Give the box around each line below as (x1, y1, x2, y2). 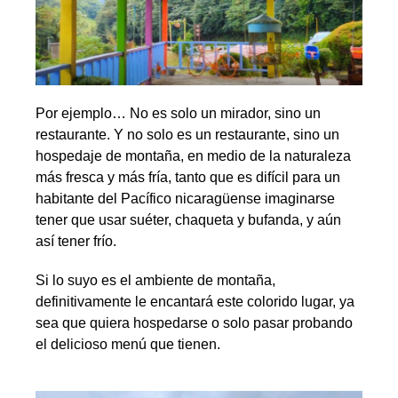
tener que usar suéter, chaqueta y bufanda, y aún (36, 211, 341, 227)
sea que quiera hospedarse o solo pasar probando (36, 314, 353, 330)
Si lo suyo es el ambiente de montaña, (36, 272, 275, 288)
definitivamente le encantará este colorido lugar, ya (36, 293, 354, 309)
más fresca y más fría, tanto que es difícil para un (36, 169, 340, 185)
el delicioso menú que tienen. (36, 336, 220, 352)
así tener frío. (36, 233, 116, 249)
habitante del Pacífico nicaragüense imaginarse (36, 190, 335, 206)
